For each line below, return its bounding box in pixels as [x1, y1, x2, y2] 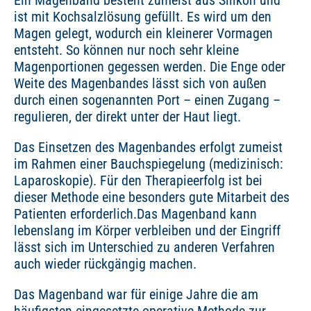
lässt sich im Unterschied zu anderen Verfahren [14, 239, 275, 255]
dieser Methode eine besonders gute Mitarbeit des [14, 189, 289, 205]
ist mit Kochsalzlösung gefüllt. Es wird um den [14, 8, 271, 25]
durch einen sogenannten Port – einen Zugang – [14, 92, 280, 108]
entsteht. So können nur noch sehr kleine [14, 42, 239, 58]
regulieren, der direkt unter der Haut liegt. [14, 108, 241, 125]
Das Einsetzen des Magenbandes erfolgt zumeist [14, 139, 283, 155]
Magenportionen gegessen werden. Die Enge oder [14, 58, 285, 75]
